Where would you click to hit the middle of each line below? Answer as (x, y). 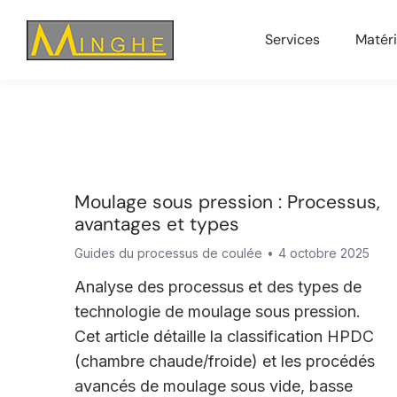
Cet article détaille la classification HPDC (224, 336)
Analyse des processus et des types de (218, 287)
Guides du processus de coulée (168, 253)
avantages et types (156, 224)
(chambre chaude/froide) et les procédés (224, 361)
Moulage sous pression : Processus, (227, 202)
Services (292, 39)
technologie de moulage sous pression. (217, 311)
